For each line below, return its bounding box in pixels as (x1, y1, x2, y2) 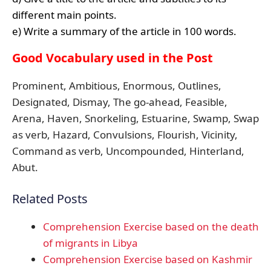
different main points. (12, 8, 117, 22)
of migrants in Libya (43, 235, 138, 250)
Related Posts (12, 190, 88, 207)
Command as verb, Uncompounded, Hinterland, (12, 143, 244, 158)
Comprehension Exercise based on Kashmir (43, 252, 252, 266)
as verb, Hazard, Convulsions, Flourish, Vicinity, (12, 127, 238, 142)
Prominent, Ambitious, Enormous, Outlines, (12, 78, 221, 93)
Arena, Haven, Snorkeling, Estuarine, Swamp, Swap (12, 111, 259, 125)
